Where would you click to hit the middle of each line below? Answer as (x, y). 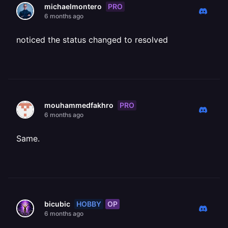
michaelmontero (73, 6)
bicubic (57, 204)
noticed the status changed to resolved (92, 40)
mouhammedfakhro (79, 105)
